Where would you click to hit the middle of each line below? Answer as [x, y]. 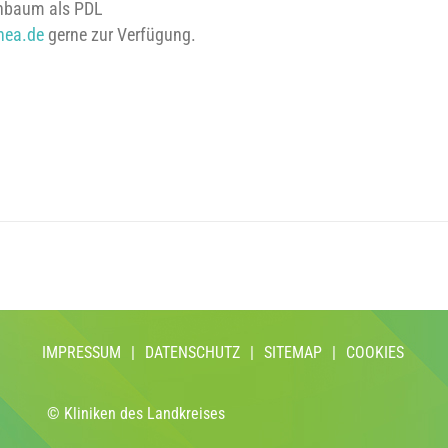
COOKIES [375, 352]
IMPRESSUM [82, 352]
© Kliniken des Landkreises [136, 413]
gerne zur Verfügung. [120, 34]
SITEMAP [293, 352]
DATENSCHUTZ [193, 352]
